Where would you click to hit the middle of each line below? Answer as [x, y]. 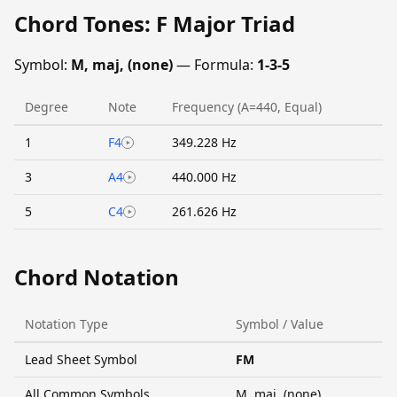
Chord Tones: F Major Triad [155, 24]
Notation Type [66, 323]
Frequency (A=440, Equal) [247, 106]
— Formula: [215, 64]
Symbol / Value [280, 323]
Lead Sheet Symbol [81, 359]
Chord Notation [97, 276]
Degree [47, 106]
